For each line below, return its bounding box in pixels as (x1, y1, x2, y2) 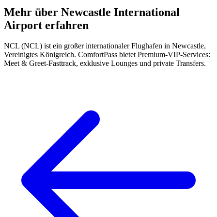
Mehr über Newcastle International (4, 6, 180, 19)
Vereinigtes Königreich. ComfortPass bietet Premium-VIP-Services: (4, 50, 210, 59)
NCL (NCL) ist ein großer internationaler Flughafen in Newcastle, (4, 41, 206, 50)
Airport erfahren (4, 19, 89, 32)
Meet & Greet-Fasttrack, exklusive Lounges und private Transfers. (4, 59, 206, 67)
